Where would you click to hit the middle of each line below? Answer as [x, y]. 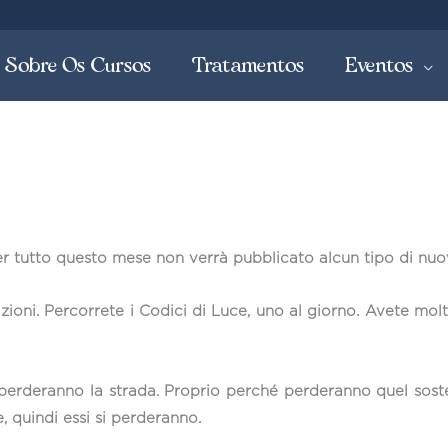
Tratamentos [248, 65]
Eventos [379, 65]
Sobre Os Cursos [78, 65]
